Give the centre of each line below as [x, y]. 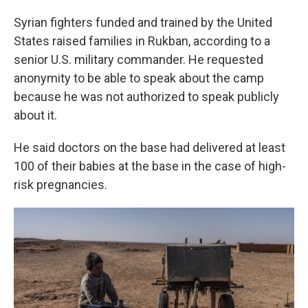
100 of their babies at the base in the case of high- [150, 166]
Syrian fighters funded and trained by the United [143, 22]
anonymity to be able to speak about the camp [139, 78]
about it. [35, 115]
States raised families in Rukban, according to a [142, 41]
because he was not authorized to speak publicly [146, 97]
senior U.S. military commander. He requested [139, 59]
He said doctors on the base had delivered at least [150, 147]
